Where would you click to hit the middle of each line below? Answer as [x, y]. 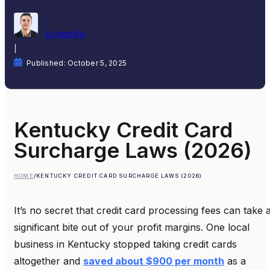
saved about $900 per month [154, 261]
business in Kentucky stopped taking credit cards [125, 244]
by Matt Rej [65, 34]
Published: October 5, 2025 [77, 63]
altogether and [49, 261]
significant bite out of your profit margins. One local [132, 227]
